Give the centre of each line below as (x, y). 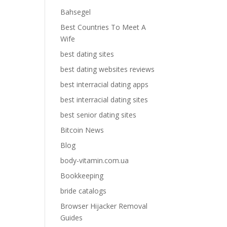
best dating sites (87, 54)
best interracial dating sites (104, 100)
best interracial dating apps (105, 84)
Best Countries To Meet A (103, 27)
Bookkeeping (82, 176)
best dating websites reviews (108, 69)
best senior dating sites (99, 115)
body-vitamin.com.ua (95, 160)
